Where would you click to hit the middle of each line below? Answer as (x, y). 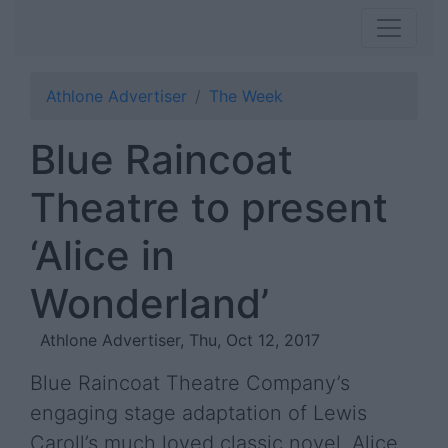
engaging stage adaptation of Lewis (198, 413)
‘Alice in (102, 255)
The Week (246, 96)
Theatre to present (209, 207)
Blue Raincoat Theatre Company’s (190, 383)
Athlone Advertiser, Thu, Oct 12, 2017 (180, 340)
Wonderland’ (149, 303)
